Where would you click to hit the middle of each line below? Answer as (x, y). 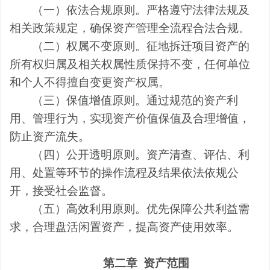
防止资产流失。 (50, 136)
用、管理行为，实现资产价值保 (90, 118)
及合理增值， (216, 118)
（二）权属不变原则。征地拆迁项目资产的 (141, 46)
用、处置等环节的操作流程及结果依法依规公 (124, 172)
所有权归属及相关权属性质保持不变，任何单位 (130, 64)
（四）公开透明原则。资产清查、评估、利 (141, 154)
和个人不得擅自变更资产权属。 (90, 82)
